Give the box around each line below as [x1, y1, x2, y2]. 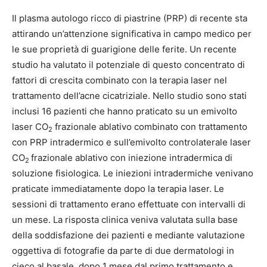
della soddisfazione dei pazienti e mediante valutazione [12, 229, 245, 241]
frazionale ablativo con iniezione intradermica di [31, 151, 232, 163]
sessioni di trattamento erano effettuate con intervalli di [12, 198, 246, 210]
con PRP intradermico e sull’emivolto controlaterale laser [12, 136, 251, 148]
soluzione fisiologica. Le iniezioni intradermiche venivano [12, 167, 253, 179]
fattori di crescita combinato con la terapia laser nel [12, 74, 227, 86]
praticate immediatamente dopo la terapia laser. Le [12, 182, 224, 194]
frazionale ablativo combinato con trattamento [52, 120, 247, 132]
